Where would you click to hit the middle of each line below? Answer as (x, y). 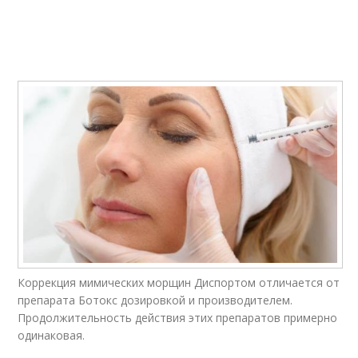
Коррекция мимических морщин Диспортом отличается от (179, 283)
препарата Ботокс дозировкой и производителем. (155, 300)
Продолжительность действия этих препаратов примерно (178, 318)
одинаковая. (52, 336)
